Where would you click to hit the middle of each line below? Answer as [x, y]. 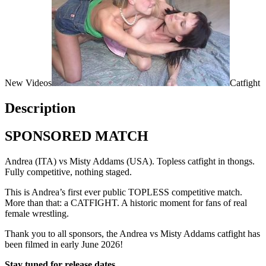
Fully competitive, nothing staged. [68, 172]
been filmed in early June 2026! [64, 244]
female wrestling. [37, 213]
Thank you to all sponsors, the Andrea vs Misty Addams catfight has [132, 233]
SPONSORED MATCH [77, 136]
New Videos [28, 83]
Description [40, 108]
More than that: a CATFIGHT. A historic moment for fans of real [126, 202]
